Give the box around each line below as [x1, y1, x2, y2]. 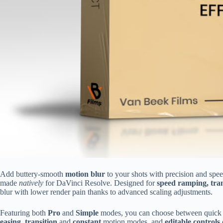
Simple [76, 208, 99, 217]
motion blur [65, 169, 105, 178]
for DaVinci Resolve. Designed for [43, 178, 157, 187]
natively [19, 178, 43, 187]
